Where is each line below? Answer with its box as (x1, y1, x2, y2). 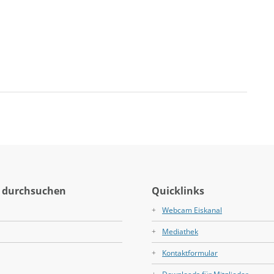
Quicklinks (152, 183, 204, 198)
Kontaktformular (162, 247, 218, 258)
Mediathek (162, 226, 198, 237)
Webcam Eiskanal (162, 204, 222, 215)
